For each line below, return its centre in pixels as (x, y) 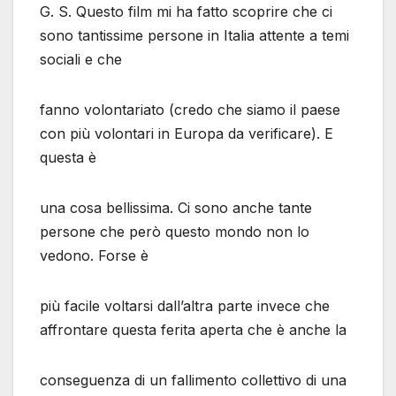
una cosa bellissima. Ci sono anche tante (176, 207)
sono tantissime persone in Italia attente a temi (194, 35)
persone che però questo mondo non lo (175, 231)
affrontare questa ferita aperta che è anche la (193, 329)
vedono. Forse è (94, 255)
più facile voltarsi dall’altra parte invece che (185, 305)
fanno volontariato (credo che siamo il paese (190, 109)
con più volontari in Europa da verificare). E (187, 133)
